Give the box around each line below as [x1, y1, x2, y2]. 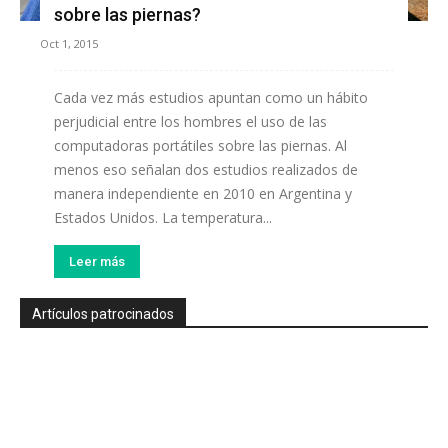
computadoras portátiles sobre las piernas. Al [54, 136, 347, 156]
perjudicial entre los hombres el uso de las [54, 112, 327, 132]
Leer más [69, 254, 125, 270]
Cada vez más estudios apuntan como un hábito [54, 88, 368, 108]
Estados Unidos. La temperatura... [54, 208, 272, 228]
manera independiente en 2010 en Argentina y [54, 184, 352, 204]
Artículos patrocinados [32, 306, 174, 323]
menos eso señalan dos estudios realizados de [54, 160, 358, 180]
